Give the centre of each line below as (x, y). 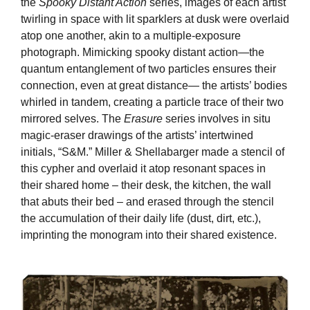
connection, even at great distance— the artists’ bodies (154, 86)
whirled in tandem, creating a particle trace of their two (152, 102)
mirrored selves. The (72, 119)
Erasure (143, 119)
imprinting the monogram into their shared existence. (149, 235)
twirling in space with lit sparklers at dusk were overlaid (155, 19)
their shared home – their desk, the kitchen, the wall (146, 185)
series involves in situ (217, 119)
